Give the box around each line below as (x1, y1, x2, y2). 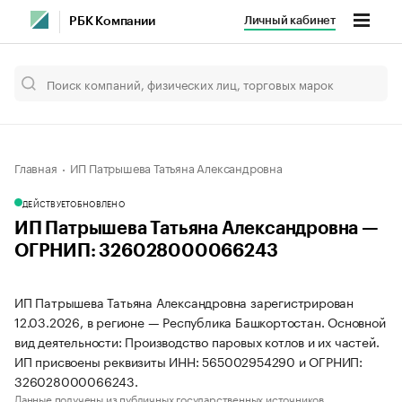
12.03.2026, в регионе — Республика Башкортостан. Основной (14, 311, 386, 331)
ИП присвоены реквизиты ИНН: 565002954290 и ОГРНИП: (14, 351, 363, 371)
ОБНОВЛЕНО (70, 197, 125, 209)
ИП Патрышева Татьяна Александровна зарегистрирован (14, 292, 354, 311)
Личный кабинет (243, 14, 336, 26)
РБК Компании (69, 15, 155, 28)
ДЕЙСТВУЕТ (22, 197, 71, 209)
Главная (14, 158, 57, 176)
